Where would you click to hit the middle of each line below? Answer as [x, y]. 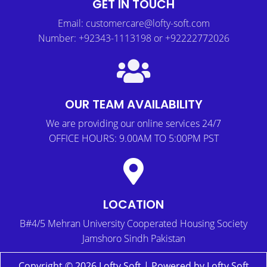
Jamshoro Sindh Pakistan [133, 238]
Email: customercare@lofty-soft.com [133, 23]
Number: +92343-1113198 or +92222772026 [133, 38]
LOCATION [133, 204]
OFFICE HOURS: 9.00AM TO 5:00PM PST [133, 138]
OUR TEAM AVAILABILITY [133, 104]
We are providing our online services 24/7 [133, 123]
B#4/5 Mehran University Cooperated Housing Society [133, 223]
